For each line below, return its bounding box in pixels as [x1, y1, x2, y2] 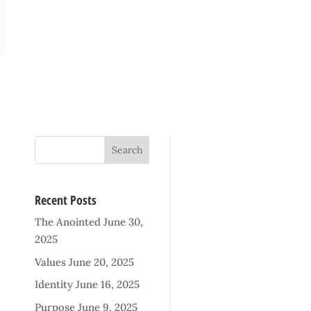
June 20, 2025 [68, 255, 134, 269]
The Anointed [34, 215, 101, 229]
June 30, [103, 215, 143, 229]
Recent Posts [34, 192, 96, 209]
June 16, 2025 [75, 278, 140, 292]
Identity [34, 278, 73, 292]
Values [34, 255, 66, 269]
